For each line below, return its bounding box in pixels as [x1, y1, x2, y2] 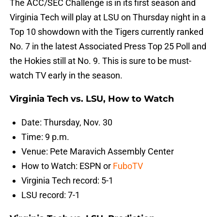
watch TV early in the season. [10, 70, 123, 81]
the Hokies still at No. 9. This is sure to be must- [10, 56, 191, 66]
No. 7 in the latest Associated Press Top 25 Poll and [10, 41, 206, 52]
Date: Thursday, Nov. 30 [21, 117, 112, 128]
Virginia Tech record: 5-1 [21, 175, 113, 186]
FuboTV [113, 161, 143, 171]
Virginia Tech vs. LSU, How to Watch [10, 93, 174, 105]
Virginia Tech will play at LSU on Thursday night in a [10, 12, 206, 23]
